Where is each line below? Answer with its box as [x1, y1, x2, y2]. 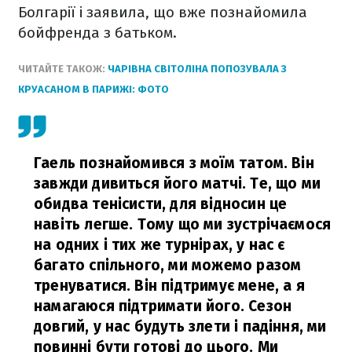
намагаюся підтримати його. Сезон [34, 297, 292, 315]
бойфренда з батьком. [18, 24, 177, 42]
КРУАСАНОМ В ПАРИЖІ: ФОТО [18, 83, 169, 95]
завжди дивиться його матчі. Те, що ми [34, 174, 321, 192]
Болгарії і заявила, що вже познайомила [18, 3, 307, 21]
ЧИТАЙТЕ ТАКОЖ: [18, 63, 108, 75]
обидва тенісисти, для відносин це [34, 195, 288, 213]
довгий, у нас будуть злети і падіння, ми [34, 317, 327, 335]
